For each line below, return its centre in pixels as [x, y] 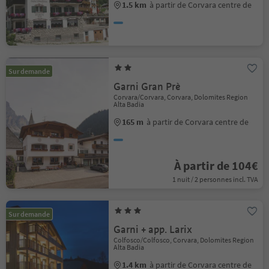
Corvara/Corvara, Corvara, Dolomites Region [181, 97]
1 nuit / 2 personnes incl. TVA [215, 179]
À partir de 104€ [216, 165]
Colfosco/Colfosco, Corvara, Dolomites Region [184, 240]
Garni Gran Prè [147, 87]
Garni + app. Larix [153, 230]
